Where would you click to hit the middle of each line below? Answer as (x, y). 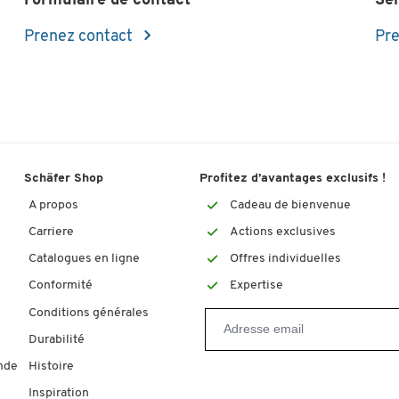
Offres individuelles (285, 259)
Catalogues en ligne (85, 259)
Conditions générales (89, 313)
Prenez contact (81, 37)
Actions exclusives (282, 232)
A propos (54, 205)
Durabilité (57, 339)
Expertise (256, 286)
